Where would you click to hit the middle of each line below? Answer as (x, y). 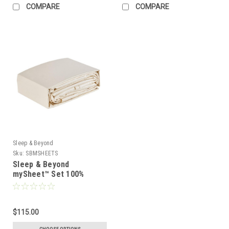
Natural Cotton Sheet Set (59, 184)
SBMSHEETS (42, 154)
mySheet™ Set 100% (49, 174)
